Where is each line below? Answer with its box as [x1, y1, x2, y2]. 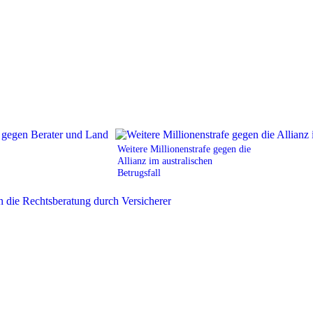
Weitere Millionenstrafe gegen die [117, 143, 251, 154]
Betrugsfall [117, 166, 161, 178]
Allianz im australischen [117, 154, 212, 166]
